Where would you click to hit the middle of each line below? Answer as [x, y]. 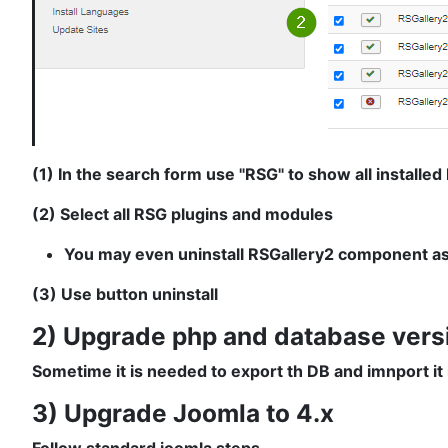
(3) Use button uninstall [125, 294]
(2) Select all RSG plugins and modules [182, 214]
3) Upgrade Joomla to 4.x [183, 413]
